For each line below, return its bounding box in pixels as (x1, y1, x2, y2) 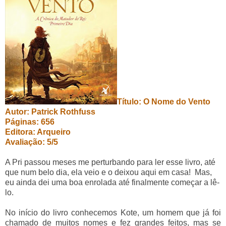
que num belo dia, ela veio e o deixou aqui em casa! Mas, (5, 167, 212, 177)
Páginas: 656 (5, 117, 54, 126)
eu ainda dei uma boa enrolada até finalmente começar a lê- (5, 178, 219, 187)
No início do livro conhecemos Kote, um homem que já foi (5, 208, 221, 217)
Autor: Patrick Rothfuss (5, 107, 95, 116)
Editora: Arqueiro (5, 127, 71, 136)
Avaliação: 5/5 (5, 137, 58, 146)
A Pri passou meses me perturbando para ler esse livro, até (5, 157, 215, 166)
